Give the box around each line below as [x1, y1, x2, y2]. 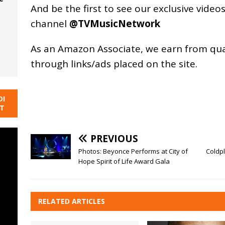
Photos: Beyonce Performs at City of [78, 146, 188, 156]
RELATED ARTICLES [38, 196, 105, 206]
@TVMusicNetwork [69, 17, 160, 30]
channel [30, 17, 69, 30]
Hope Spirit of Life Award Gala [78, 156, 170, 166]
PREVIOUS [90, 132, 138, 145]
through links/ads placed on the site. [30, 57, 197, 70]
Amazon [57, 42, 95, 55]
